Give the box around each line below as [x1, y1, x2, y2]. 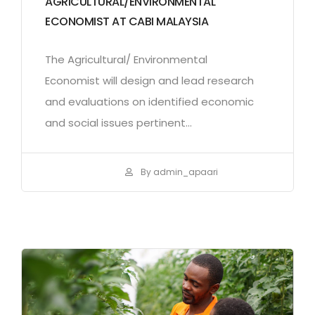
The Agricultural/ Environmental [45, 51, 207, 67]
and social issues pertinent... [45, 115, 192, 130]
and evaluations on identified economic [45, 94, 254, 109]
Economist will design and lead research [45, 72, 254, 88]
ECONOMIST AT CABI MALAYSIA [45, 13, 208, 30]
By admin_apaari [139, 166, 218, 179]
